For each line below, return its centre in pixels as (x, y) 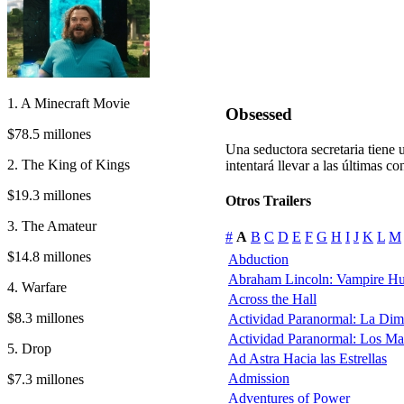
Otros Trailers (268, 201)
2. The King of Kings (69, 164)
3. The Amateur (52, 225)
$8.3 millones (46, 317)
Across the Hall (272, 298)
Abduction (258, 259)
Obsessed (259, 115)
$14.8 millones (49, 256)
